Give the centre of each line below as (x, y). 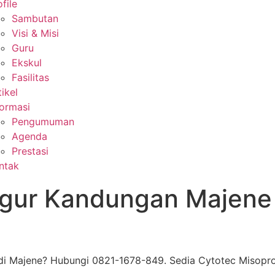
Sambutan (35, 18)
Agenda (29, 136)
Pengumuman (43, 122)
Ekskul (27, 63)
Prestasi (30, 151)
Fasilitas (30, 77)
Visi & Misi (35, 33)
